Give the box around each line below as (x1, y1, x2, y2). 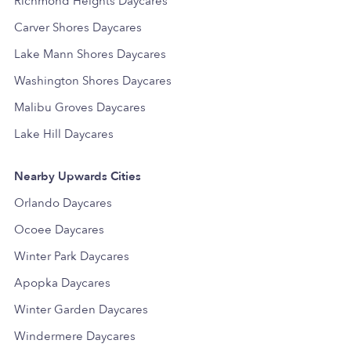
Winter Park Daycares (14, 248, 129, 264)
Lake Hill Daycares (14, 125, 114, 142)
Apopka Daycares (14, 274, 110, 291)
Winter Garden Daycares (14, 301, 148, 317)
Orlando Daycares (14, 194, 112, 211)
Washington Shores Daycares (14, 72, 172, 89)
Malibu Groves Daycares (14, 99, 146, 115)
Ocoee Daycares (14, 221, 104, 237)
